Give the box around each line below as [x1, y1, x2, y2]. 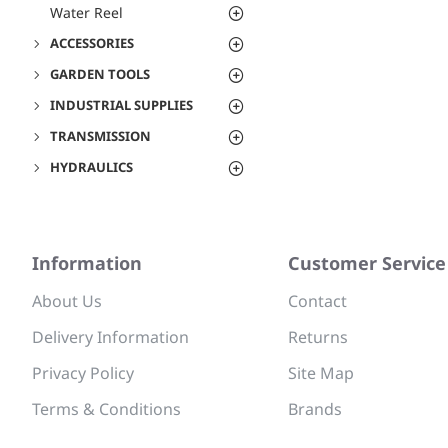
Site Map [288, 362, 354, 384]
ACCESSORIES [50, 34, 134, 52]
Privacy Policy [32, 362, 134, 384]
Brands [288, 398, 342, 420]
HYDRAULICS [50, 158, 133, 176]
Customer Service [288, 251, 446, 275]
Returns [288, 326, 348, 348]
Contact [288, 290, 347, 312]
